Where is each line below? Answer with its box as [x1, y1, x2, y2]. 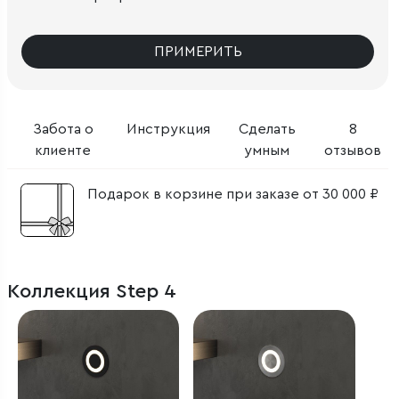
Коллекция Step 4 [7, 281, 176, 301]
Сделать [238, 121, 296, 136]
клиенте [35, 142, 92, 158]
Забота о [32, 121, 94, 136]
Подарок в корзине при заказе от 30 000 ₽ [87, 186, 379, 201]
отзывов [324, 142, 381, 158]
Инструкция [126, 121, 210, 136]
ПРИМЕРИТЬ [153, 44, 242, 59]
